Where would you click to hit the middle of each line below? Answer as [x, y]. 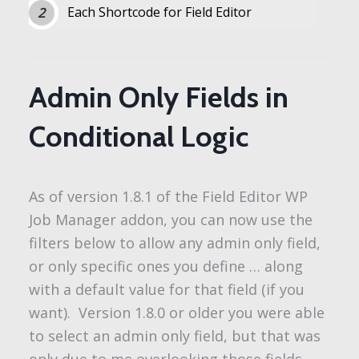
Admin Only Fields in [158, 97]
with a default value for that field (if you [166, 290]
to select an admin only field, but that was [174, 336]
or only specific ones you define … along [165, 266]
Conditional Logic [138, 137]
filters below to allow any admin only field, [174, 243]
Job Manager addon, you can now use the [170, 220]
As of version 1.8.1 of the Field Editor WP [168, 197]
